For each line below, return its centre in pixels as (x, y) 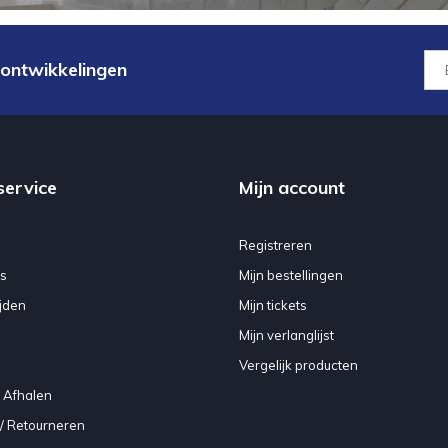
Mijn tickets (273, 305)
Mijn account (292, 188)
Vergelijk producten (298, 365)
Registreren (275, 245)
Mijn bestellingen (291, 275)
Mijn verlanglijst (286, 335)
